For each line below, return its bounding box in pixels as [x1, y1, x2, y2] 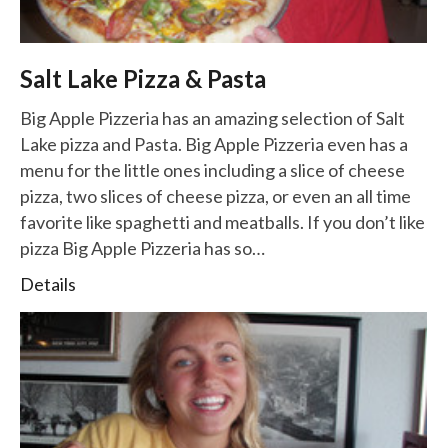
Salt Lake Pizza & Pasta [20, 63, 266, 93]
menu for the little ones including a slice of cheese [20, 158, 405, 181]
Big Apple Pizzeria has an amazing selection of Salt [20, 106, 405, 129]
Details [20, 272, 76, 295]
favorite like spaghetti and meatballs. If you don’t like [20, 210, 425, 233]
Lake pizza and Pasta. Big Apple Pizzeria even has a [20, 132, 408, 155]
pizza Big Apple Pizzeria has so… [20, 236, 265, 259]
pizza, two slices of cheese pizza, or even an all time [20, 184, 411, 207]
